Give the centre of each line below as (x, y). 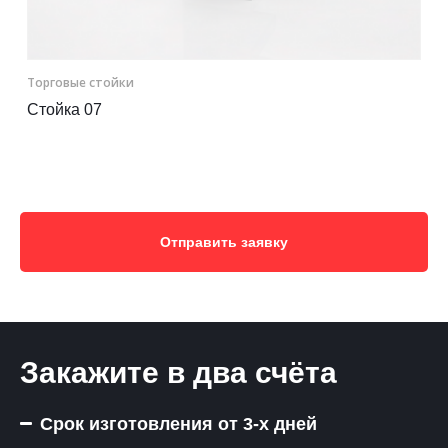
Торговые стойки (80, 82)
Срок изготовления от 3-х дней (178, 423)
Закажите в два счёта (178, 372)
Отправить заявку (224, 241)
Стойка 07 (64, 109)
